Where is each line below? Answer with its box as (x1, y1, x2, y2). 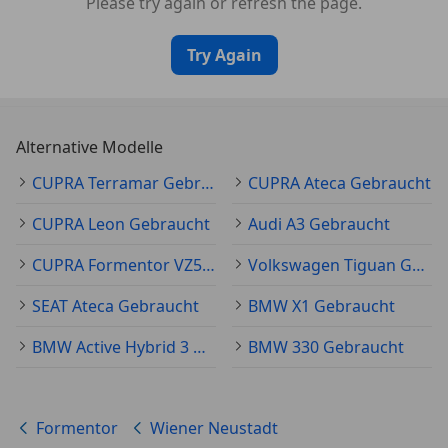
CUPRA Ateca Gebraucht (248, 172, 431, 194)
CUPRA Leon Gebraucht (32, 213, 210, 235)
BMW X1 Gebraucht (248, 295, 395, 317)
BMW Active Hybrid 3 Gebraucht (193, 336, 206, 358)
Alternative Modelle (16, 136, 163, 158)
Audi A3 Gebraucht (248, 213, 390, 235)
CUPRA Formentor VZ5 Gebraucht (202, 254, 215, 276)
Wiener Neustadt (150, 417, 278, 439)
